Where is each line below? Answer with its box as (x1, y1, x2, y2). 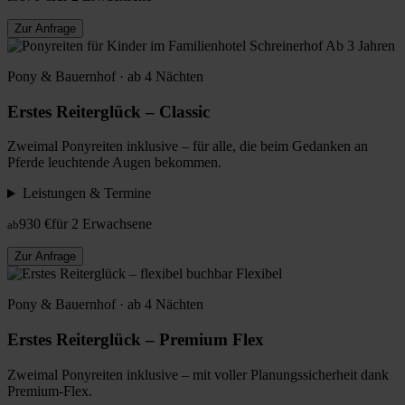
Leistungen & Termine (22, 185, 151, 202)
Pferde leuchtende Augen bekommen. (7, 155, 221, 171)
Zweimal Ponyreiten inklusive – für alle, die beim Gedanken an (7, 138, 368, 155)
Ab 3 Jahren (325, 37, 395, 53)
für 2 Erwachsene (52, 216, 152, 232)
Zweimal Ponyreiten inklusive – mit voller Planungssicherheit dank (7, 366, 389, 382)
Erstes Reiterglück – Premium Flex (7, 330, 264, 350)
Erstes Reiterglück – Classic (7, 101, 210, 121)
